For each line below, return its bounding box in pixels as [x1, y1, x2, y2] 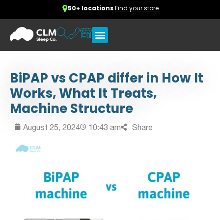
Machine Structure [10, 99, 133, 117]
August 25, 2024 [23, 122, 80, 132]
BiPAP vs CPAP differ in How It [10, 69, 203, 87]
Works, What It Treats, [10, 84, 157, 102]
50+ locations [67, 4, 115, 12]
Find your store [114, 4, 159, 12]
